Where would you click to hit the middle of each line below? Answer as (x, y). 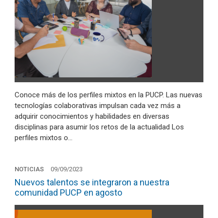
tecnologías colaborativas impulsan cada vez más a (98, 106)
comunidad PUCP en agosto (68, 192)
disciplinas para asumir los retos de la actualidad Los (99, 127)
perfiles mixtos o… (44, 138)
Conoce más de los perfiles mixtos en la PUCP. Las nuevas (109, 95)
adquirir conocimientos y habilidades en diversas (92, 116)
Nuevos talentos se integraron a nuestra (92, 182)
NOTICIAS (29, 169)
